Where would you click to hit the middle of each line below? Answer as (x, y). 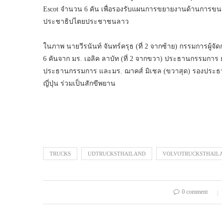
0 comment (194, 192)
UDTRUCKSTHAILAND (117, 154)
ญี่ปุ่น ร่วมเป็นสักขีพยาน (79, 84)
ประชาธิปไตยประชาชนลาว (86, 22)
